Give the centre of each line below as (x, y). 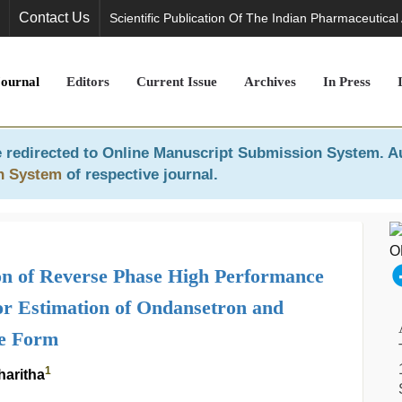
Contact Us (54, 17)
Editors (88, 82)
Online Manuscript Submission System (241, 153)
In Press (347, 82)
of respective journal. (140, 175)
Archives (270, 82)
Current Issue (177, 82)
